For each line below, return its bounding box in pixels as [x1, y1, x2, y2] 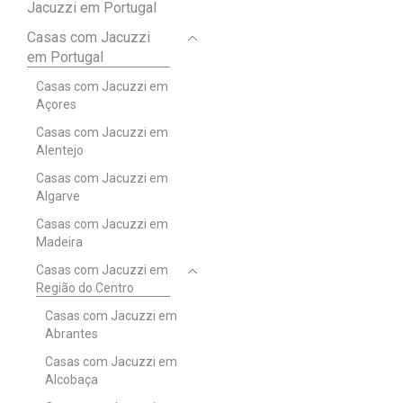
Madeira [36, 234, 83, 249]
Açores [36, 96, 76, 112]
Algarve [36, 188, 80, 203]
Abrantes [45, 326, 98, 341]
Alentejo [36, 142, 84, 157]
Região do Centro [36, 280, 134, 295]
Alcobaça [45, 372, 98, 387]
